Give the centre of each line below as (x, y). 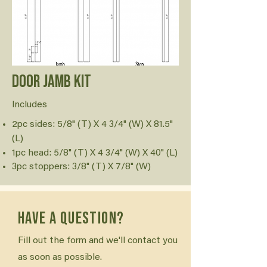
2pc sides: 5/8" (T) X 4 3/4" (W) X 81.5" (92, 125)
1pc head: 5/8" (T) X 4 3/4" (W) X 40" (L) (95, 153)
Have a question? (71, 218)
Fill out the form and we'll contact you (98, 241)
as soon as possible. (60, 257)
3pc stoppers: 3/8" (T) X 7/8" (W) (81, 167)
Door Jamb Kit (52, 82)
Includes (30, 105)
